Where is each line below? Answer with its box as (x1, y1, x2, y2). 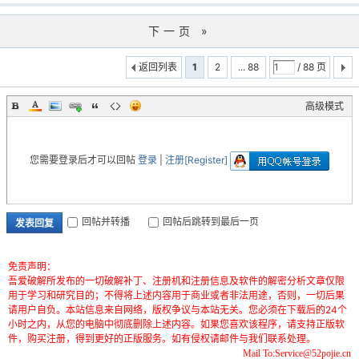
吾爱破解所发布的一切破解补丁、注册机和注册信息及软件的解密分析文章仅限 (8, 275, 345, 287)
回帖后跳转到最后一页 (163, 216, 259, 228)
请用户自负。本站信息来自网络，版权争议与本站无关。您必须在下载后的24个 (8, 304, 347, 316)
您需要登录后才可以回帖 (30, 154, 138, 166)
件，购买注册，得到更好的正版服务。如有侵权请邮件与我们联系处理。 (8, 333, 316, 345)
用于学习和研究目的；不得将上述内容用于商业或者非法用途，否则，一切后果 (8, 289, 345, 301)
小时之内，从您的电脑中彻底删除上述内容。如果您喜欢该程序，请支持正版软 (8, 318, 345, 330)
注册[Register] (165, 154, 230, 166)
